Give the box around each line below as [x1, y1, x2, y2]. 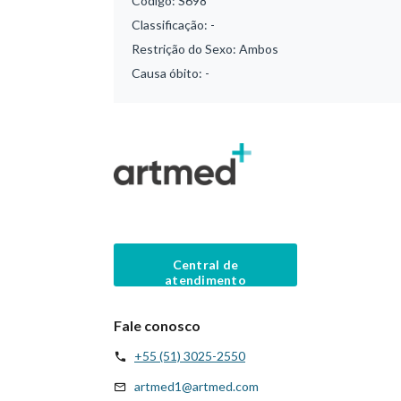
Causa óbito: [132, 65, 205, 81]
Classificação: [132, 17, 210, 32]
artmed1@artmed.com [134, 378, 259, 394]
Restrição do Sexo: [132, 41, 239, 56]
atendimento [164, 271, 247, 287]
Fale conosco [114, 316, 200, 334]
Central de [172, 256, 239, 272]
